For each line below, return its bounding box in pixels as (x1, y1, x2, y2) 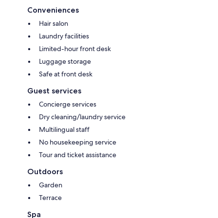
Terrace (39, 193, 62, 202)
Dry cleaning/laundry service (39, 112, 126, 121)
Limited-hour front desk (39, 44, 111, 53)
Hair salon (39, 18, 68, 28)
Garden (39, 180, 62, 189)
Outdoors (27, 166, 63, 176)
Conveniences (27, 5, 79, 15)
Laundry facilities (39, 31, 89, 40)
